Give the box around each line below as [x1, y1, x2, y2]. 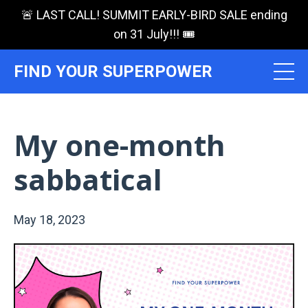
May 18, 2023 [14, 212, 85, 227]
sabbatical [14, 159, 162, 199]
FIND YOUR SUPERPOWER [14, 62, 212, 81]
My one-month [14, 125, 225, 164]
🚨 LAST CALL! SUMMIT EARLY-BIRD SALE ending [21, 8, 287, 22]
